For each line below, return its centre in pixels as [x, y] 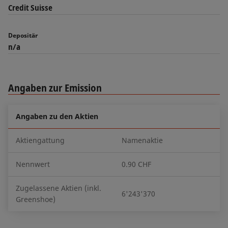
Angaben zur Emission [55, 88]
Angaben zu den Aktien [57, 116]
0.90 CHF [136, 164]
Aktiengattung [40, 140]
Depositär [23, 35]
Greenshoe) [36, 199]
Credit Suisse [30, 8]
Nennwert [33, 164]
